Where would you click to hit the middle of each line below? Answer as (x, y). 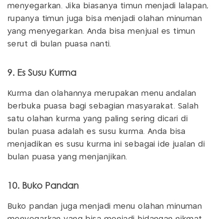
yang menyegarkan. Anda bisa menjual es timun (101, 32)
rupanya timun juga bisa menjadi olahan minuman (105, 19)
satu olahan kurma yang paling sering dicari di (98, 119)
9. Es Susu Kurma (42, 73)
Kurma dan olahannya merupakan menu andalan (102, 94)
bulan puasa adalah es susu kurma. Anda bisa (97, 132)
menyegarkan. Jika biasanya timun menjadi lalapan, (108, 6)
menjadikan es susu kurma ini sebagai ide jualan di (106, 145)
